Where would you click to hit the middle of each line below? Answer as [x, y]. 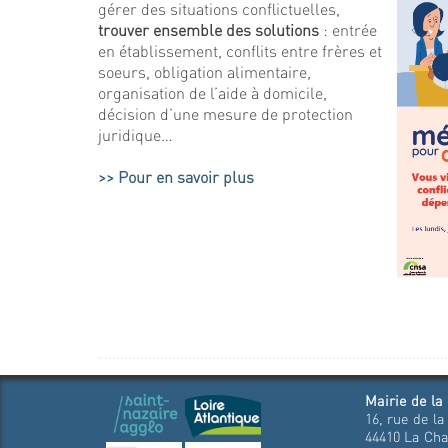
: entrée [348, 29]
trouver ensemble [162, 29]
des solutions [272, 29]
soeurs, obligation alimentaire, [204, 71]
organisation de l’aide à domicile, [212, 92]
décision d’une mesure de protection [225, 113]
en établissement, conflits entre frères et [240, 50]
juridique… [135, 134]
